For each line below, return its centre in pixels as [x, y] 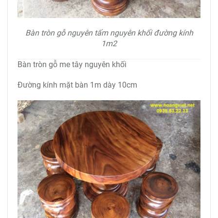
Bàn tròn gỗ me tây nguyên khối [73, 65]
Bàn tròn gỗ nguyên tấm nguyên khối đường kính [109, 33]
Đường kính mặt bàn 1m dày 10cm [78, 85]
